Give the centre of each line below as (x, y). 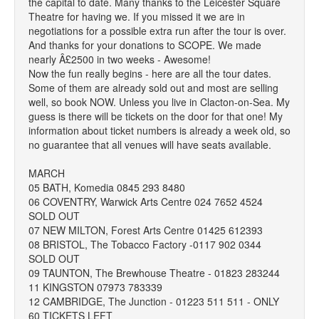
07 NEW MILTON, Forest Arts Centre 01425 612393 (146, 230)
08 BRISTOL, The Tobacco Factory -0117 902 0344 (145, 244)
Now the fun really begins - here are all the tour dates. (150, 73)
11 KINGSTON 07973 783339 (95, 287)
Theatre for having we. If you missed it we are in (137, 16)
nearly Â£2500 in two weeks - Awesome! (120, 59)
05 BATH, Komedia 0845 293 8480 (107, 187)
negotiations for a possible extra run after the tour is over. (157, 31)
